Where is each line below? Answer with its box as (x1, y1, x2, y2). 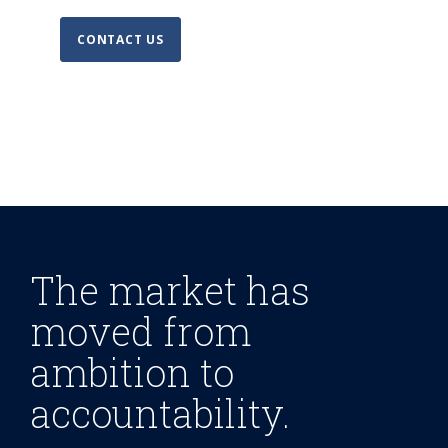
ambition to (30, 347, 234, 397)
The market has (30, 265, 310, 315)
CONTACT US (77, 31, 164, 48)
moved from (30, 306, 251, 356)
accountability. (30, 388, 290, 438)
